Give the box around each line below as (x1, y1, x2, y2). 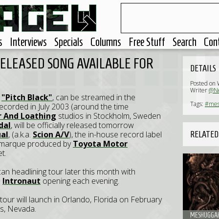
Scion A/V (33, 129, 69, 140)
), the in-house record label (69, 129, 162, 140)
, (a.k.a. (8, 129, 33, 140)
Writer (190, 86, 209, 94)
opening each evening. (41, 175, 119, 186)
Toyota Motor (73, 138, 128, 149)
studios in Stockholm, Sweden (56, 110, 161, 121)
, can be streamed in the (52, 92, 135, 103)
